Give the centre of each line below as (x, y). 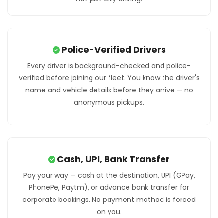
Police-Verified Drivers (113, 50)
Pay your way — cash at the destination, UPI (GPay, (109, 175)
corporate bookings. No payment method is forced (109, 200)
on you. (109, 212)
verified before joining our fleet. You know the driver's (109, 78)
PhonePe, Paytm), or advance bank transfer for (109, 188)
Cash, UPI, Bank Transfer (113, 159)
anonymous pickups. (109, 102)
